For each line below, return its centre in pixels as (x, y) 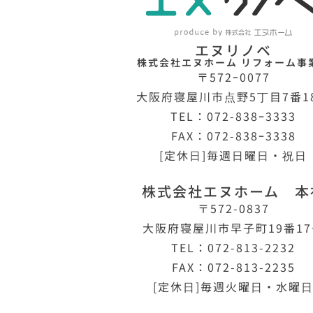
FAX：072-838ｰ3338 (233, 136)
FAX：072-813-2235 (233, 267)
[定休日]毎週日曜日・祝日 (234, 155)
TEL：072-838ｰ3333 (234, 116)
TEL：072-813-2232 (234, 248)
